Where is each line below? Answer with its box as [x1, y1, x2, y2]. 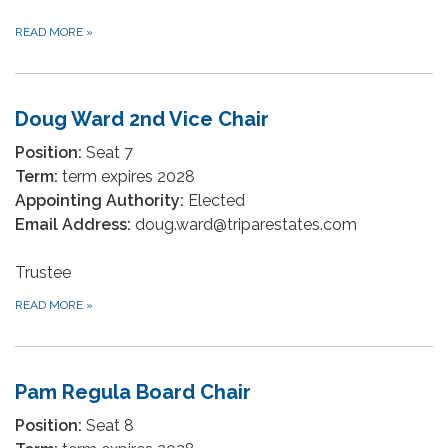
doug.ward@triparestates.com [131, 215, 357, 234]
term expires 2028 [58, 167, 195, 186]
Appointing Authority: [15, 191, 184, 210]
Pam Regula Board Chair [15, 380, 251, 404]
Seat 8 [82, 416, 134, 435]
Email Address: [15, 215, 131, 234]
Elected [184, 191, 245, 210]
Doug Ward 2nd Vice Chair [15, 107, 269, 131]
